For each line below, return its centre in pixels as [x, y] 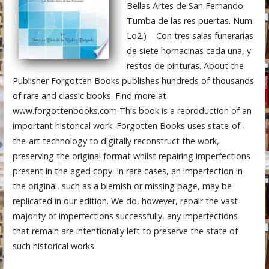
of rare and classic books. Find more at [89, 95]
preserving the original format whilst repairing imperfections [131, 156]
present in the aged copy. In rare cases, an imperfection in [127, 171]
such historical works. [54, 246]
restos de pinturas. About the [185, 65]
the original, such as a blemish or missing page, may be [122, 186]
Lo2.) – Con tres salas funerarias [190, 35]
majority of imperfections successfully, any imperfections [125, 216]
